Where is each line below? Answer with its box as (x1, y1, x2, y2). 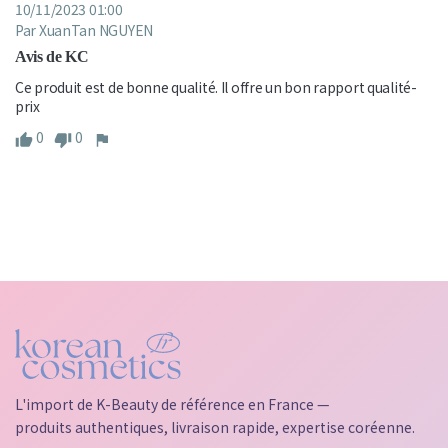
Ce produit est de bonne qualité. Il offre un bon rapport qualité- (15, 76, 417, 97)
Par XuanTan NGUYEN (15, 19, 153, 40)
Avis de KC (15, 47, 89, 65)
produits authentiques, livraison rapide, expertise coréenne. (15, 416, 415, 437)
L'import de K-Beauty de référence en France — (15, 393, 330, 414)
